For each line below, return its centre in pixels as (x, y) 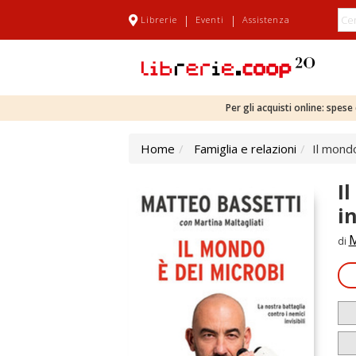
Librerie (159, 19)
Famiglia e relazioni (245, 149)
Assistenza (266, 19)
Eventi (210, 19)
